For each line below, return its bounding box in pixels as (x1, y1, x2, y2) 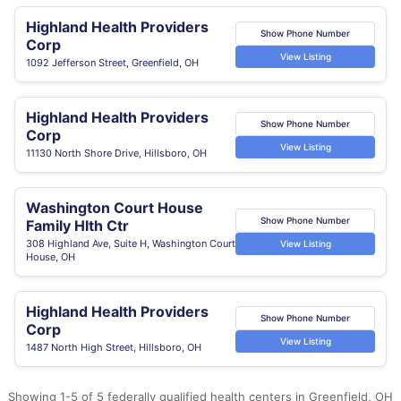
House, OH (26, 251, 75, 263)
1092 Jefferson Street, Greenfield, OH (26, 56, 199, 69)
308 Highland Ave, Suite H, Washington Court (26, 237, 235, 250)
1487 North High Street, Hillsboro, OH (26, 341, 201, 354)
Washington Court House (26, 199, 203, 217)
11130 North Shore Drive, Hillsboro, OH (26, 147, 207, 159)
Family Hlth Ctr (26, 217, 129, 235)
